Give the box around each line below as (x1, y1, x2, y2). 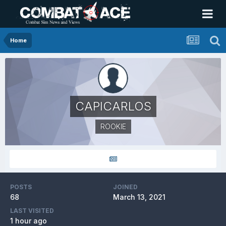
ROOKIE (100, 122, 126, 131)
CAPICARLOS (75, 99, 151, 114)
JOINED (113, 183, 138, 191)
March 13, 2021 (113, 193, 165, 201)
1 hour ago (10, 216, 47, 225)
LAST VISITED (10, 207, 54, 214)
